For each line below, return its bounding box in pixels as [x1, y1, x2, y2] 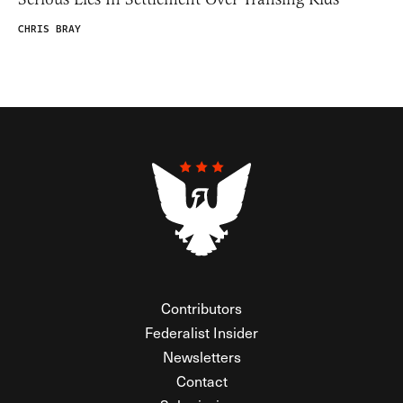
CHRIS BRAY [18, 21, 81, 37]
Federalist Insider [145, 322, 258, 342]
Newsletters [162, 346, 241, 366]
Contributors [161, 298, 242, 318]
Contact [175, 371, 228, 390]
